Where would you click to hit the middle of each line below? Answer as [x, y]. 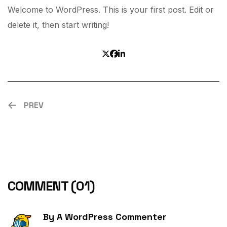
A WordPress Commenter [111, 217]
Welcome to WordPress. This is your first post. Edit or [111, 10]
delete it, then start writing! [58, 25]
